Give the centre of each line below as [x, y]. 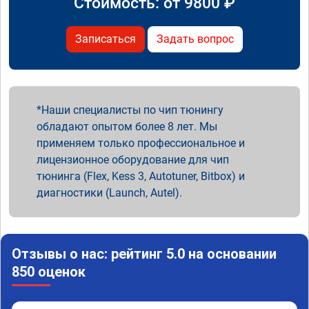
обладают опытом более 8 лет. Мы [127, 126]
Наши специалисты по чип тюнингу [132, 110]
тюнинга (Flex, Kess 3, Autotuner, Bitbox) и [141, 176]
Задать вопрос [195, 39]
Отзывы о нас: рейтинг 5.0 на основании [144, 253]
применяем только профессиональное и [141, 143]
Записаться [106, 39]
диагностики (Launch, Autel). [109, 192]
